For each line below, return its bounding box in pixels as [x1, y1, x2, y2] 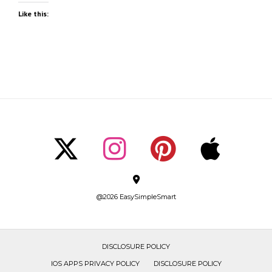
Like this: [18, 9, 49, 19]
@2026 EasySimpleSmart [96, 192, 176, 202]
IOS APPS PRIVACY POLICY [50, 259, 140, 268]
